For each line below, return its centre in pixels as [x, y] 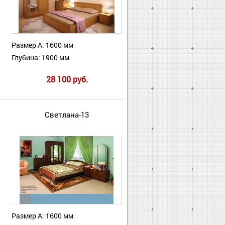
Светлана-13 [67, 115]
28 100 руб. [67, 79]
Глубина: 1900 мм [40, 58]
